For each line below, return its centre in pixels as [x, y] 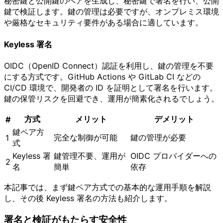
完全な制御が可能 [86, 137]
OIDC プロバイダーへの [173, 156]
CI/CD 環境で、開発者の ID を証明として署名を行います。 [111, 87]
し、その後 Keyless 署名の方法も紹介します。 [88, 198]
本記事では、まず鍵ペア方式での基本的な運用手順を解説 [108, 187]
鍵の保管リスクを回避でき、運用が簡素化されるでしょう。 [111, 98]
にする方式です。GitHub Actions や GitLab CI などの [102, 76]
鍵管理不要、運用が [90, 156]
